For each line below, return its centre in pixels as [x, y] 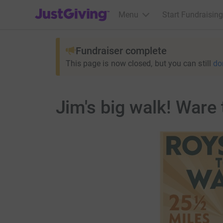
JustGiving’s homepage [75, 8]
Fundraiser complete [121, 51]
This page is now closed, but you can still [138, 63]
